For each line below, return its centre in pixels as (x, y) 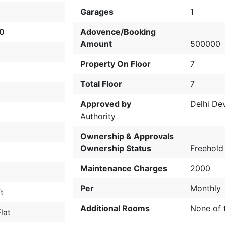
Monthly (205, 188)
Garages (97, 12)
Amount (96, 44)
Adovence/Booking (118, 32)
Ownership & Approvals (127, 136)
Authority (98, 116)
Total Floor (101, 84)
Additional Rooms (115, 208)
